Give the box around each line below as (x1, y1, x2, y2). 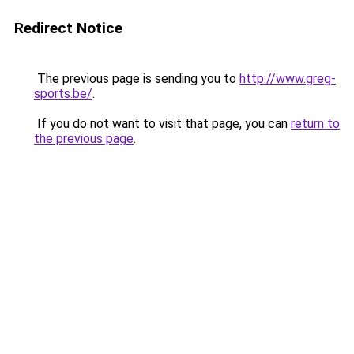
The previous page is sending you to (34, 71, 239, 86)
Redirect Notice (14, 19, 122, 37)
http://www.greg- (239, 71, 336, 86)
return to (291, 116, 340, 131)
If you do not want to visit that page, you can (34, 116, 291, 131)
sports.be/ (34, 86, 92, 101)
